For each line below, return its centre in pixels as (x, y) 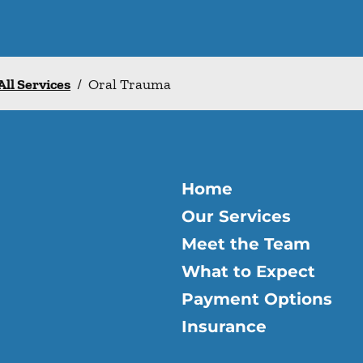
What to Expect (248, 272)
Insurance (224, 327)
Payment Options (257, 299)
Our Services (236, 217)
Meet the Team (246, 244)
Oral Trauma (130, 85)
